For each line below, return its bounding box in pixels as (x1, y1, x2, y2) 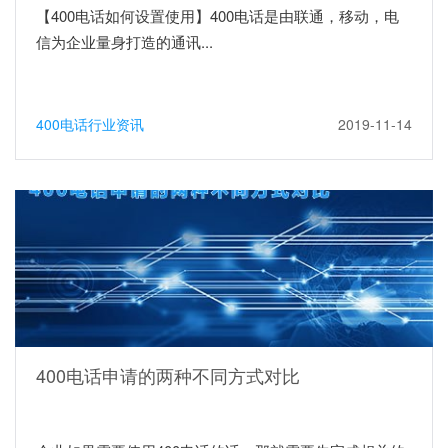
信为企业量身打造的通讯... (36, 31, 213, 53)
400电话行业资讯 (36, 114, 144, 135)
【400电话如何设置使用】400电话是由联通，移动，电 (36, 5, 399, 27)
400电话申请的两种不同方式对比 (36, 362, 300, 389)
